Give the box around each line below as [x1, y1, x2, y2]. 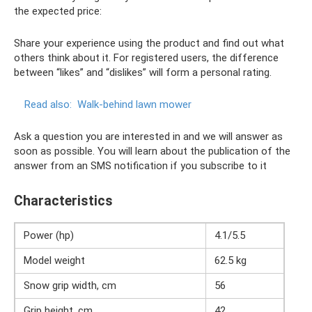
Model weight [24, 253, 85, 267]
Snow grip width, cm [24, 279, 116, 292]
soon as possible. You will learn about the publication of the [14, 144, 290, 157]
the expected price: [14, 4, 102, 17]
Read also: [24, 97, 72, 111]
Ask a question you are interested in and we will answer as [14, 130, 283, 143]
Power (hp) [24, 228, 74, 242]
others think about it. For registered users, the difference [14, 51, 279, 64]
